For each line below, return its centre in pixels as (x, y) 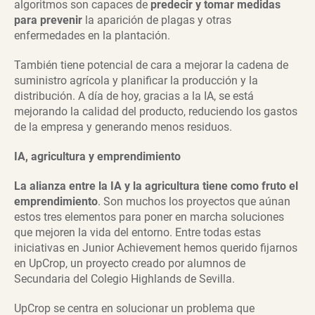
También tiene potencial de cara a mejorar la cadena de (151, 65)
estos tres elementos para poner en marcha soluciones (149, 217)
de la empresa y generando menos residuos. (123, 127)
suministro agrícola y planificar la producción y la (136, 81)
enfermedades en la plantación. (92, 36)
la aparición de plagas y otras (157, 20)
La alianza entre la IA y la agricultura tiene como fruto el (156, 186)
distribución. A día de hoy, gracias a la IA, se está (134, 96)
